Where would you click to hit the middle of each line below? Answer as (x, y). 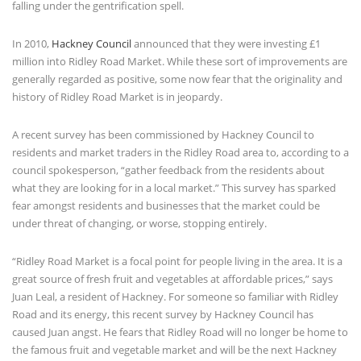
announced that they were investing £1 (226, 43)
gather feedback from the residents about (225, 170)
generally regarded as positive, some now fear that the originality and (177, 79)
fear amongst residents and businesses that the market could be (166, 205)
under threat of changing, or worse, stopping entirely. (141, 223)
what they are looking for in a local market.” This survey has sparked (174, 187)
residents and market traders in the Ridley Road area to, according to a (180, 152)
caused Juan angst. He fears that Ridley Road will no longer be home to (180, 332)
